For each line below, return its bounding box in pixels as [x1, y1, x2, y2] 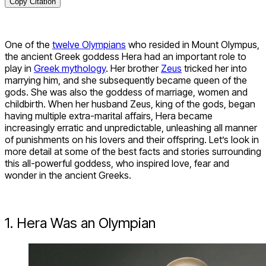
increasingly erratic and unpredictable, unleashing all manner [5, 122, 257, 134]
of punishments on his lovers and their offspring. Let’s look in [5, 134, 259, 146]
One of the [5, 39, 52, 51]
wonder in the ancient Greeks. [5, 169, 131, 182]
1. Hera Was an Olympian [5, 214, 156, 232]
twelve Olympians [52, 39, 126, 51]
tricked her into [182, 62, 247, 75]
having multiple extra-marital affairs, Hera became [5, 110, 213, 122]
